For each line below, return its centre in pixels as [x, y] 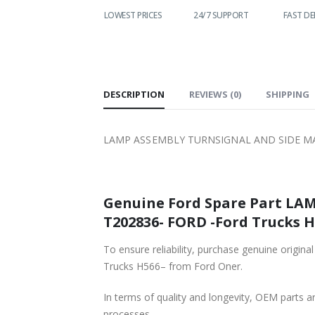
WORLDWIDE [51, 15]
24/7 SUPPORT [216, 15]
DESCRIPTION [134, 94]
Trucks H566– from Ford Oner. [173, 266]
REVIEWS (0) [215, 94]
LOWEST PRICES [128, 15]
